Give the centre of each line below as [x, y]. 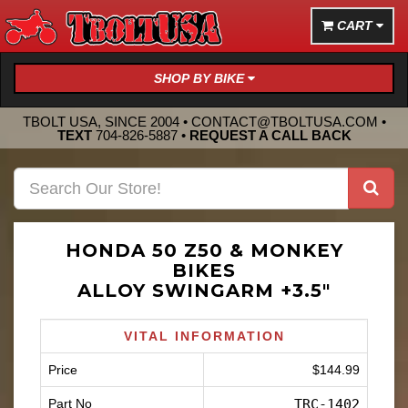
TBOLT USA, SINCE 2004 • [107, 121]
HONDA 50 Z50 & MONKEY [204, 250]
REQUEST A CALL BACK [270, 135]
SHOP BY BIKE [200, 78]
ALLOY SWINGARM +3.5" [204, 291]
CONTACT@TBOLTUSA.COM [284, 121]
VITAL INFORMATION [204, 336]
